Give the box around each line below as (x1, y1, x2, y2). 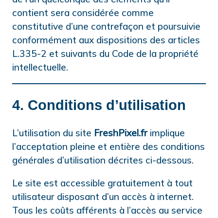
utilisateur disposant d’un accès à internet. (12, 191, 194, 203)
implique (147, 127, 185, 139)
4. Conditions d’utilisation (12, 97, 186, 113)
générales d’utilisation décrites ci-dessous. (12, 154, 194, 166)
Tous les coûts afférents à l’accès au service (12, 204, 202, 217)
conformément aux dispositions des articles (12, 34, 200, 46)
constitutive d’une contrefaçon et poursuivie (12, 20, 200, 33)
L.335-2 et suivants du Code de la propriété (12, 48, 199, 60)
